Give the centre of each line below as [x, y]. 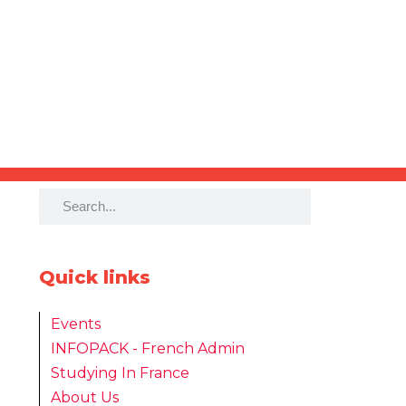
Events [76, 324]
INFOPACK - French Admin [148, 348]
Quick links [94, 277]
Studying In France [121, 372]
